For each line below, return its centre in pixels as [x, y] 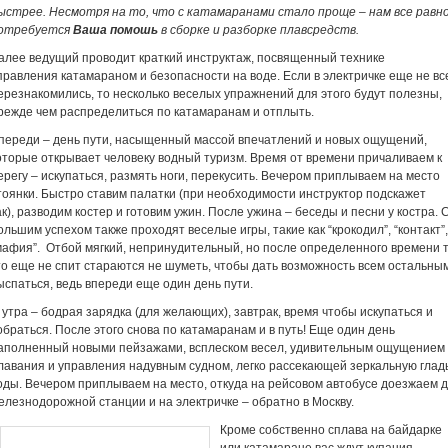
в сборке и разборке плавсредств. [258, 30]
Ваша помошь [115, 30]
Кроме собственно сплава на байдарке [331, 430]
